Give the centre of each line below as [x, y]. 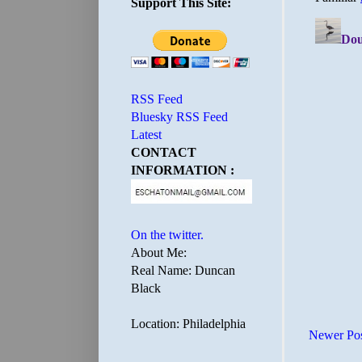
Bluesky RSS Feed [179, 117]
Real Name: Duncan [183, 270]
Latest [146, 135]
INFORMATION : [183, 170]
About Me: [159, 253]
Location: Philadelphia [188, 324]
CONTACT [164, 152]
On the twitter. [167, 235]
